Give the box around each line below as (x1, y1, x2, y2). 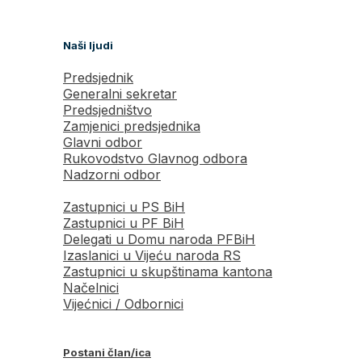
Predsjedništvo (63, 101, 152, 118)
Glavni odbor (63, 133, 142, 150)
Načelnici (63, 279, 119, 296)
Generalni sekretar (63, 85, 177, 102)
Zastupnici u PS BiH (63, 198, 185, 215)
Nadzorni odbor (63, 166, 161, 183)
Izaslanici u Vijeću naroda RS (63, 246, 241, 263)
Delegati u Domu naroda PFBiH (63, 230, 255, 247)
